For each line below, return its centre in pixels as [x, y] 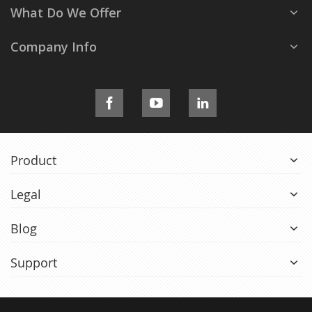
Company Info [54, 47]
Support [34, 263]
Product [33, 161]
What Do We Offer [66, 13]
